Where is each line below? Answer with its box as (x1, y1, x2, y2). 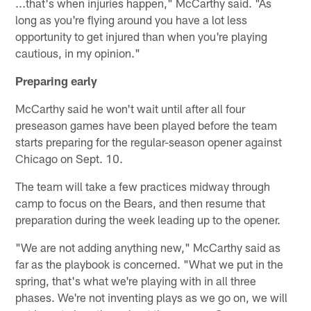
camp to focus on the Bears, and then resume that (15, 195, 266, 210)
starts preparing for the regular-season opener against (15, 134, 283, 149)
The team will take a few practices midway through (15, 178, 271, 193)
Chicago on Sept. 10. (15, 151, 124, 165)
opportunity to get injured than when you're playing (15, 28, 268, 43)
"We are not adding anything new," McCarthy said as (15, 239, 281, 254)
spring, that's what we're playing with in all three (15, 273, 257, 287)
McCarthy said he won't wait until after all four (15, 101, 246, 115)
